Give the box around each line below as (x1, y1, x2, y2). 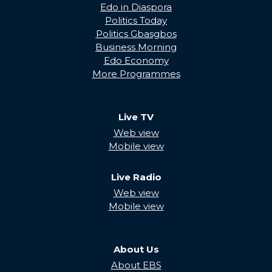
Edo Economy (103, 54, 169, 66)
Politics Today (105, 14, 167, 26)
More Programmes (92, 67, 180, 80)
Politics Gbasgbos (95, 27, 177, 39)
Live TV (118, 110, 154, 123)
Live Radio (110, 171, 161, 183)
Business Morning (95, 41, 177, 53)
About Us (113, 243, 159, 255)
